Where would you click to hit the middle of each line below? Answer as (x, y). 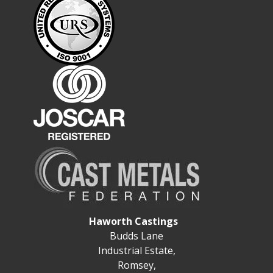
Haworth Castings (133, 222)
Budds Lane (136, 236)
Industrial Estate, (136, 251)
